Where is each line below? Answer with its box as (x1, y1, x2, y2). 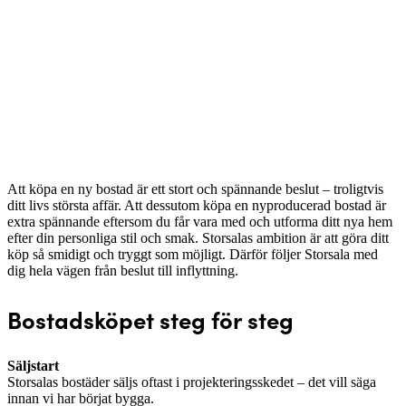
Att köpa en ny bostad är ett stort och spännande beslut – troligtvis (7, 181, 383, 197)
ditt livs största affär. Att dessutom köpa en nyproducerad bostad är (7, 198, 386, 213)
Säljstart (7, 358, 59, 374)
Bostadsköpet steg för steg (7, 302, 294, 335)
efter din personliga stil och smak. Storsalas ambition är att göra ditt (7, 230, 389, 246)
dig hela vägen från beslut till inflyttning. (7, 263, 238, 278)
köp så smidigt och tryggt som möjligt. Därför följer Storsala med (7, 246, 378, 262)
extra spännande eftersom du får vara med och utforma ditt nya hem (7, 214, 392, 229)
